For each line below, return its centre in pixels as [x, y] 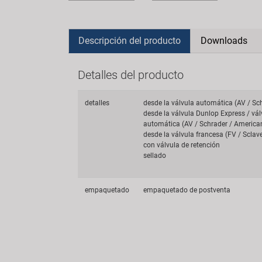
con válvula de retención [182, 145]
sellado [155, 156]
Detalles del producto [131, 75]
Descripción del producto [130, 41]
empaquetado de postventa [187, 190]
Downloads [224, 41]
